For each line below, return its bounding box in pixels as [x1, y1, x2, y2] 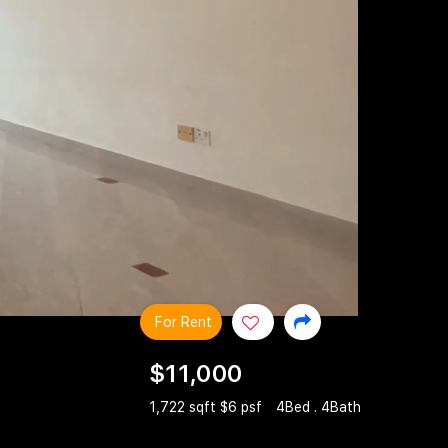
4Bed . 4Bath [276, 399, 361, 416]
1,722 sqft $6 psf [149, 399, 266, 416]
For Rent [155, 313, 212, 330]
